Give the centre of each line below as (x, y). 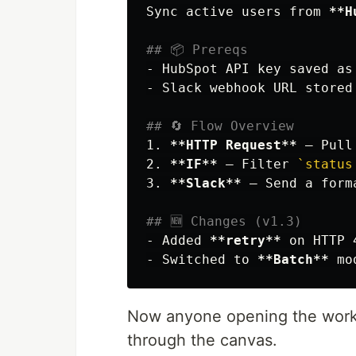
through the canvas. (202, 340)
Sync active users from (238, 12)
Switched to (206, 259)
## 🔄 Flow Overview (220, 126)
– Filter (257, 164)
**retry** (246, 240)
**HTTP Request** (234, 145)
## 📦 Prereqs (197, 50)
